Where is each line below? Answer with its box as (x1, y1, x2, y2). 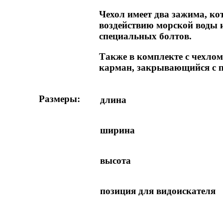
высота (100, 155, 131, 166)
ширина (100, 124, 135, 135)
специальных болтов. (99, 31, 192, 42)
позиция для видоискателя (100, 185, 216, 196)
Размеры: (38, 93, 80, 104)
